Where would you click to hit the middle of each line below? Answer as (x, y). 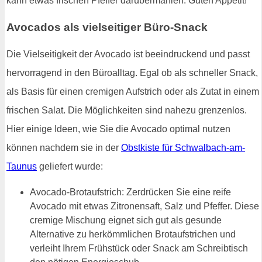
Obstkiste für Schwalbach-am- (183, 147)
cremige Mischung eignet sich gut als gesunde (126, 220)
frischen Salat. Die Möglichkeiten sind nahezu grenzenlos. (127, 110)
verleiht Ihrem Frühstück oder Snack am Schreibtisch (139, 248)
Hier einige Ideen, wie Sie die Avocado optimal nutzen (118, 129)
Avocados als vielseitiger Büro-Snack (107, 27)
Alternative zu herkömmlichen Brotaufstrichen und (133, 234)
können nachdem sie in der (64, 147)
